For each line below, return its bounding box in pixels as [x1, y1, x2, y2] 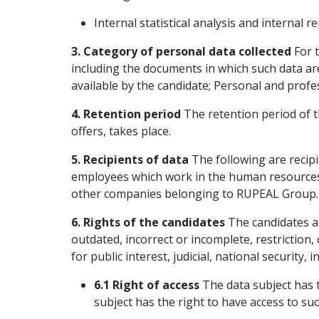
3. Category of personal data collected [71, 43, 291, 59]
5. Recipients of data [71, 152, 189, 167]
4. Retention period [71, 106, 181, 122]
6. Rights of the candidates [71, 214, 225, 230]
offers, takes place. [71, 123, 171, 139]
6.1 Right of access [94, 277, 199, 293]
